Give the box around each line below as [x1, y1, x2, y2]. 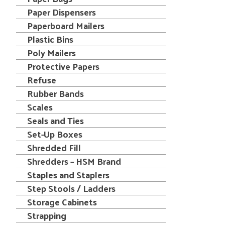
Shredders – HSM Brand [27, 153, 121, 169]
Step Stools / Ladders [27, 180, 116, 196]
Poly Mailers [27, 44, 76, 61]
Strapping [27, 207, 66, 223]
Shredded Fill [27, 139, 81, 156]
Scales [27, 98, 53, 115]
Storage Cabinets [27, 193, 97, 210]
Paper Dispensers [27, 4, 96, 20]
